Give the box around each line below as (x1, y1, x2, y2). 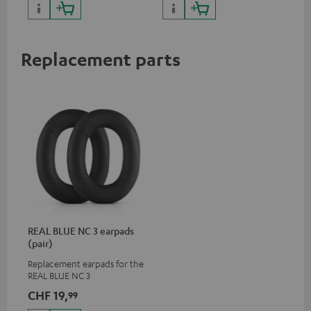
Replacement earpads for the (28, 257, 144, 269)
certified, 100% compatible (28, 4, 136, 17)
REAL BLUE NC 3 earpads (28, 224, 134, 237)
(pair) (28, 236, 53, 249)
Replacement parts (21, 47, 180, 70)
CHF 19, (28, 287, 68, 303)
